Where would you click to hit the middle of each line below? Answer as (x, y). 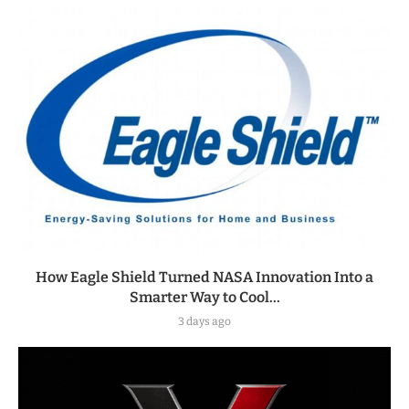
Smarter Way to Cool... (204, 297)
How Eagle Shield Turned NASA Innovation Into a (204, 277)
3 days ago (204, 321)
